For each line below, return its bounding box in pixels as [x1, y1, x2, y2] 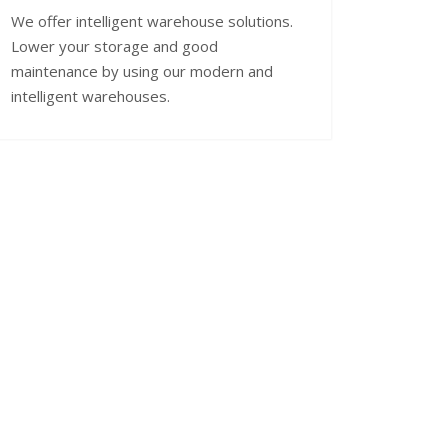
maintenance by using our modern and [11, 60, 273, 81]
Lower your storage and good [11, 35, 218, 56]
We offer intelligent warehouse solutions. [11, 10, 293, 31]
